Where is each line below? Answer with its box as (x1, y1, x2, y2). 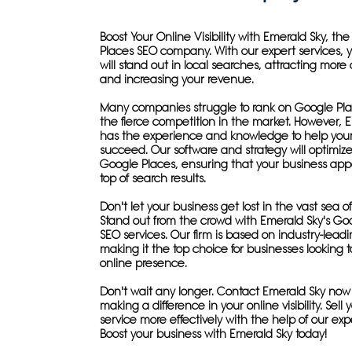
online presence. (99, 256, 187, 270)
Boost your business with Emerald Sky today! (99, 327, 327, 341)
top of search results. (99, 171, 206, 185)
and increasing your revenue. (99, 72, 254, 86)
